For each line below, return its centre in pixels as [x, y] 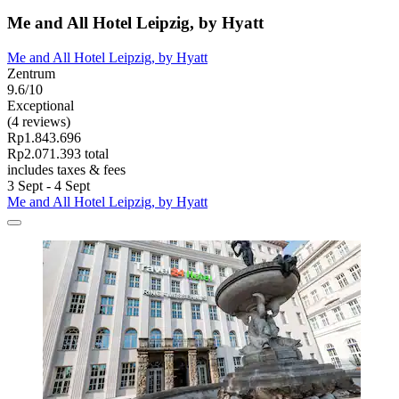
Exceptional [41, 105]
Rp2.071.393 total [58, 153]
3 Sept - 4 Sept [49, 185]
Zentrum [31, 73]
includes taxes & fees [66, 169]
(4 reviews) [39, 121]
